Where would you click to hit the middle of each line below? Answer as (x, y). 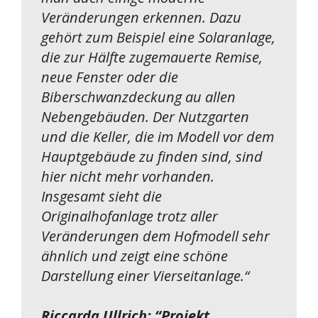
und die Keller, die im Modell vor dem (158, 136)
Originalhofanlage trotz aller (130, 216)
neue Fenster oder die (110, 77)
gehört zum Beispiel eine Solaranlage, (158, 37)
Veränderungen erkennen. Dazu (141, 17)
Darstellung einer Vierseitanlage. (143, 275)
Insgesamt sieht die (102, 196)
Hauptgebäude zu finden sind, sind (152, 156)
